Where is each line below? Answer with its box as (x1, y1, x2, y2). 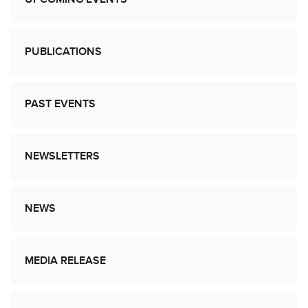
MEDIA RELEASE (25, 255, 106, 267)
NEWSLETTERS (25, 151, 100, 162)
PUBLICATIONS (25, 46, 102, 58)
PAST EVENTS (25, 98, 96, 110)
